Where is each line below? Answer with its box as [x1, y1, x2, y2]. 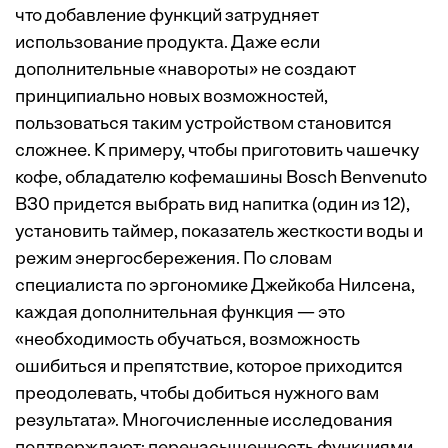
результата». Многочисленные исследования [15, 412, 393, 431]
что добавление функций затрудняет [15, 7, 319, 26]
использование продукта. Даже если [15, 34, 320, 53]
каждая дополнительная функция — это [15, 304, 345, 323]
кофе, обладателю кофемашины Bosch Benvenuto [15, 169, 427, 188]
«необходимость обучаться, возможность [15, 331, 360, 350]
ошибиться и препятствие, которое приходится [15, 358, 403, 377]
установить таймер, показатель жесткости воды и [15, 223, 423, 242]
